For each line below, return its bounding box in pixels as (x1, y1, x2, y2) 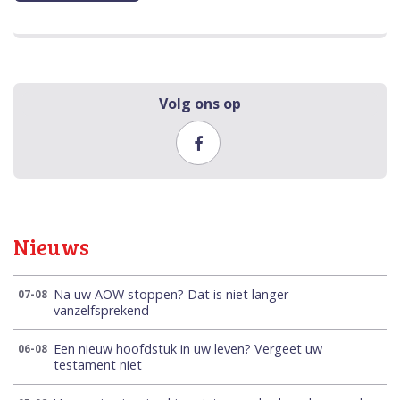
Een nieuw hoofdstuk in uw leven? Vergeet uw (54, 340, 322, 358)
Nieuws (13, 232, 89, 262)
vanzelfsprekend (54, 302, 149, 320)
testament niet (54, 356, 142, 374)
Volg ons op (159, 94, 241, 114)
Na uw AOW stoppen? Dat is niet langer (54, 286, 288, 304)
